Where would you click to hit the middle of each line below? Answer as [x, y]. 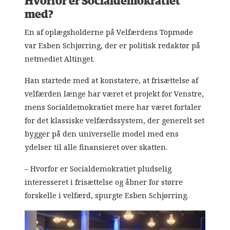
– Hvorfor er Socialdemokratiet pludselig [98, 169]
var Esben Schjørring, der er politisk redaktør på [113, 45]
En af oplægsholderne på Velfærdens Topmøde [109, 32]
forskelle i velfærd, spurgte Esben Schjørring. [107, 195]
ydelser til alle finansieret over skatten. [96, 147]
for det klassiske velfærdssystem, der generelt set [115, 120]
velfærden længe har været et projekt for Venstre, [114, 94]
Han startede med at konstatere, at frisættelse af [112, 80]
